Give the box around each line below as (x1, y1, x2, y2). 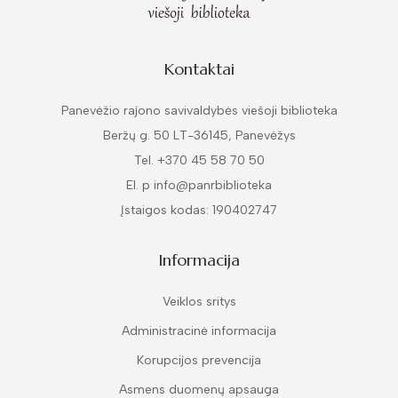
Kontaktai (163, 59, 235, 79)
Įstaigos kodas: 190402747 (121, 203, 277, 218)
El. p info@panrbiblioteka (126, 178, 272, 193)
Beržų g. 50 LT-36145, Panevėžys (102, 128, 296, 143)
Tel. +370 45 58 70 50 (133, 153, 265, 168)
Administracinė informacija (122, 323, 276, 338)
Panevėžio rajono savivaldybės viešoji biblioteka (60, 103, 338, 118)
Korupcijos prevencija (137, 353, 261, 368)
